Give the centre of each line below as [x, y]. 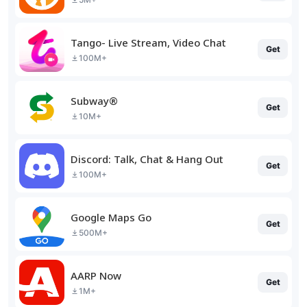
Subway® [94, 100]
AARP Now [96, 275]
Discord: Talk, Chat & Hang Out [147, 159]
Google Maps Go [111, 217]
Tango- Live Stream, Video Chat [148, 42]
